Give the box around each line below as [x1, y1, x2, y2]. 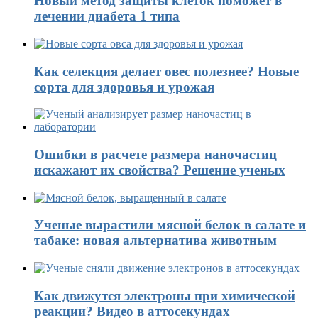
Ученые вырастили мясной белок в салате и [34, 217, 306, 233]
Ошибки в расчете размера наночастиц [34, 146, 277, 162]
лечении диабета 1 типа [34, 9, 180, 24]
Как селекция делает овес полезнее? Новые [34, 63, 299, 79]
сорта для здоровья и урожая [34, 79, 214, 94]
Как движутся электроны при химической [34, 287, 295, 303]
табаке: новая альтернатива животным [34, 233, 277, 248]
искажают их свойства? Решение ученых [34, 162, 285, 177]
